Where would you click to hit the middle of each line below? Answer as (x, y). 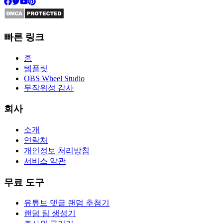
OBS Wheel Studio (54, 78)
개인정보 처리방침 (57, 151)
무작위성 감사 (49, 88)
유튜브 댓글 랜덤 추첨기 (67, 203)
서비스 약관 (45, 161)
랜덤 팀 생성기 (50, 214)
